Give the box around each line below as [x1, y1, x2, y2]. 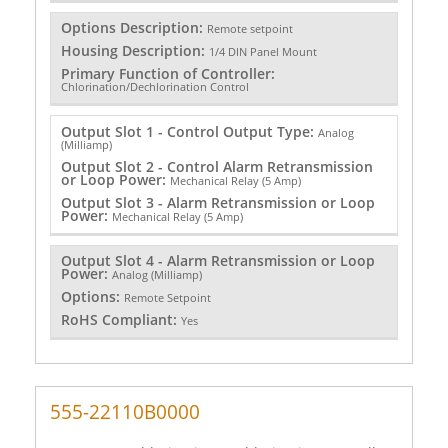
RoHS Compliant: [60, 310, 181, 330]
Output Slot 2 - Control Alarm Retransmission [60, 156, 373, 176]
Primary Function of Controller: [60, 64, 275, 84]
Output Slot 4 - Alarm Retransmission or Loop [60, 251, 375, 271]
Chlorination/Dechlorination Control [60, 79, 249, 95]
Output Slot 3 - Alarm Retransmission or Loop [60, 192, 375, 212]
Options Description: [60, 18, 207, 38]
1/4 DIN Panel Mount [208, 44, 317, 60]
